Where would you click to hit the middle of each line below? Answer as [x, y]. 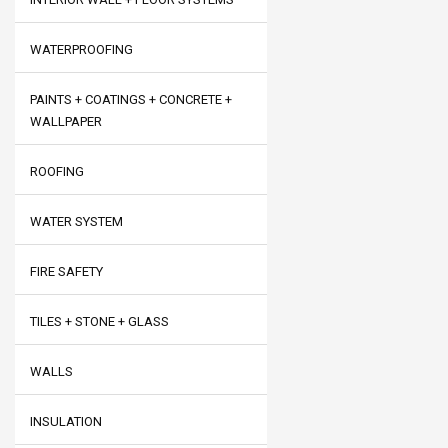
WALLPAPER [66, 121]
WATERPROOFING [81, 49]
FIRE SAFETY [66, 271]
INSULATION [66, 421]
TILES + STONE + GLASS [99, 321]
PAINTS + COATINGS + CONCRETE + [131, 99]
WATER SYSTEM [76, 221]
